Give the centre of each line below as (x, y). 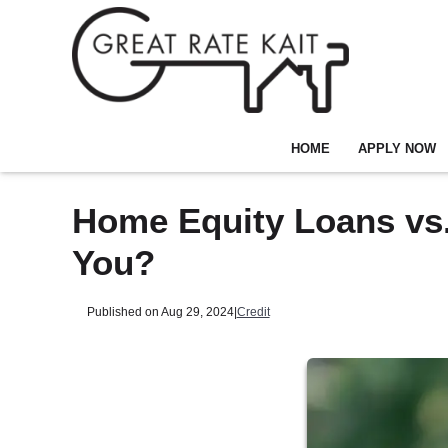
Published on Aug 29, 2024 (160, 311)
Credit (253, 311)
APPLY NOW (396, 148)
